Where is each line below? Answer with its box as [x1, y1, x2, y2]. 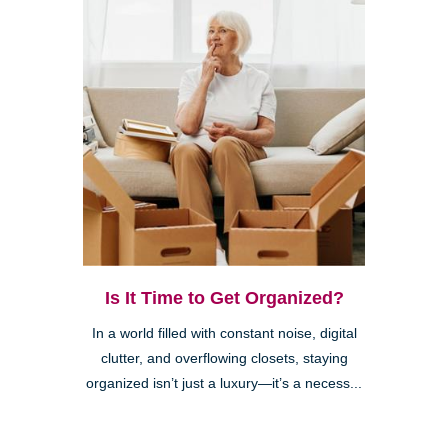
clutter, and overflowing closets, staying [100, 351, 348, 367]
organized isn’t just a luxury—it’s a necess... [86, 376, 362, 392]
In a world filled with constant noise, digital [91, 326, 357, 342]
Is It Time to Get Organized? [104, 288, 344, 309]
